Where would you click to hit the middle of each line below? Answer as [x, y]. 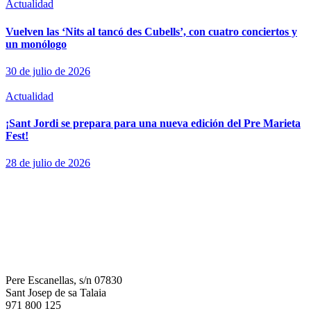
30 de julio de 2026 [48, 71]
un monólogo [36, 44]
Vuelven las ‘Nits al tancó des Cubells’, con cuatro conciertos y [151, 31]
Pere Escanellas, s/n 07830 [64, 280]
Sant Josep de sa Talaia [56, 293]
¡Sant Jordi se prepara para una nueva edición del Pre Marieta [153, 124]
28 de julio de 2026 [48, 163]
